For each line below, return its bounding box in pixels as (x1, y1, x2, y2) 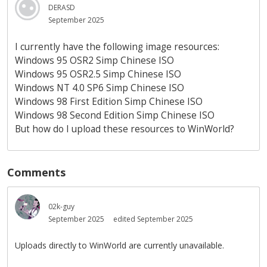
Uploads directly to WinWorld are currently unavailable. (15, 240, 224, 251)
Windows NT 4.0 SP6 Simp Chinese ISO (15, 82, 184, 94)
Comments (7, 165, 66, 179)
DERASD (48, 2, 75, 13)
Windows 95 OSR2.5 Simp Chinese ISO (15, 68, 181, 80)
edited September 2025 (113, 214, 193, 224)
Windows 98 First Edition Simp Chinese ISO (15, 95, 203, 108)
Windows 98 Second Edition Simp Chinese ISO (15, 109, 215, 122)
